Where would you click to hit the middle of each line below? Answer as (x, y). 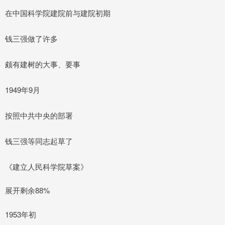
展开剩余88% (27, 190)
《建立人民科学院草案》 (46, 166)
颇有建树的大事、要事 (43, 64)
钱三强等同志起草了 (39, 141)
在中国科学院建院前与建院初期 (58, 13)
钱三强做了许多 (31, 38)
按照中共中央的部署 (39, 115)
